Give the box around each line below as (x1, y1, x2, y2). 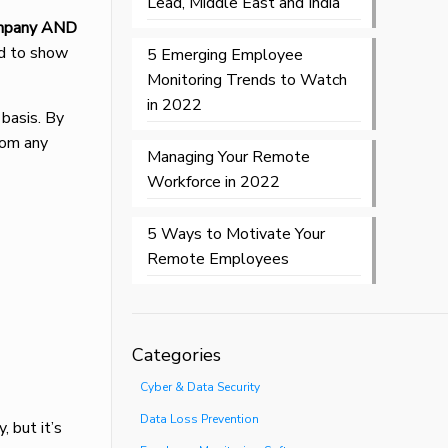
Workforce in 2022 (146, 171, 280, 193)
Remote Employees (146, 248, 289, 270)
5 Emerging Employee (146, 44, 303, 66)
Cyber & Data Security (139, 379, 260, 395)
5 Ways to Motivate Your (146, 223, 325, 245)
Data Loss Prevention (139, 411, 259, 427)
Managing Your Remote (146, 146, 310, 168)
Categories (131, 343, 221, 367)
